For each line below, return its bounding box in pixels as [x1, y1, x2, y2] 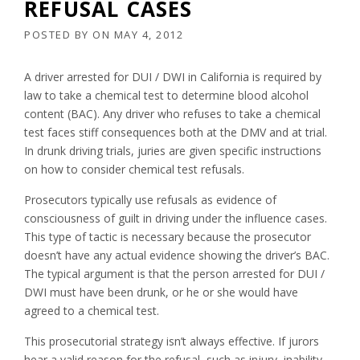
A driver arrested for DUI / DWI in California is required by [24, 69, 321, 85]
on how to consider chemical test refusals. [24, 162, 244, 178]
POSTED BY [24, 27, 92, 43]
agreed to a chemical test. [24, 303, 159, 319]
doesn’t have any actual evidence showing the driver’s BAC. [24, 247, 329, 264]
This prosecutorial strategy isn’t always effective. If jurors [24, 333, 319, 350]
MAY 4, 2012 [113, 27, 183, 43]
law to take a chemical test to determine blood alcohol [24, 88, 309, 104]
